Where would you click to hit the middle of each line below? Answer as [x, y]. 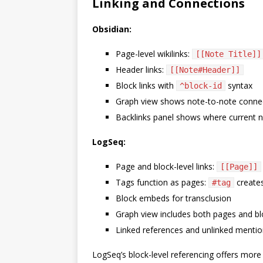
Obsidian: [112, 29]
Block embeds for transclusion [173, 198]
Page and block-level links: [166, 166]
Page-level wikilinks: [154, 54]
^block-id [201, 86]
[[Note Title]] [228, 54]
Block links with [146, 85]
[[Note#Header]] [205, 70]
